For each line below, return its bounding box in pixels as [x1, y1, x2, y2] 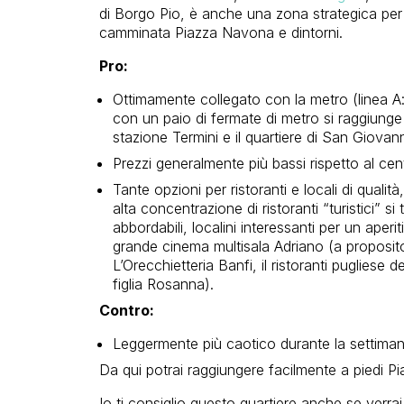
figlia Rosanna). [112, 275, 214, 294]
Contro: [98, 301, 154, 320]
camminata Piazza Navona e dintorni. [98, 23, 343, 42]
